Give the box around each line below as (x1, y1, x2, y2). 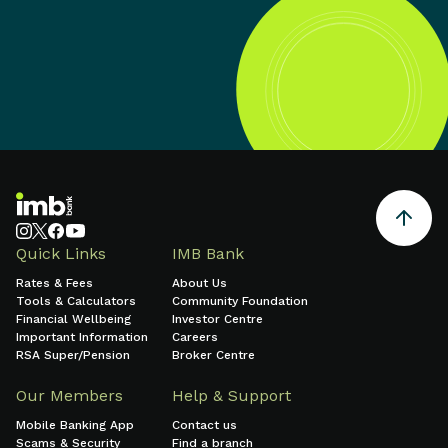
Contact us (172, 418, 237, 432)
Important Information (16, 330, 148, 344)
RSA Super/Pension (16, 348, 130, 362)
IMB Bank (172, 244, 244, 263)
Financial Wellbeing (16, 312, 131, 326)
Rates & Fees (16, 276, 93, 290)
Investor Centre (172, 312, 263, 326)
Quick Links (16, 244, 106, 263)
